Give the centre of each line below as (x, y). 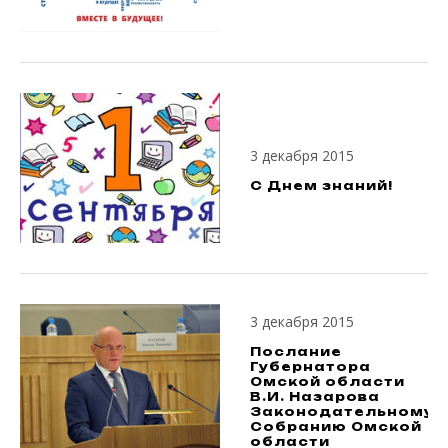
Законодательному (342, 411)
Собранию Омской (336, 426)
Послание (296, 351)
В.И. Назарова (315, 396)
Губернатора (310, 366)
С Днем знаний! (321, 185)
